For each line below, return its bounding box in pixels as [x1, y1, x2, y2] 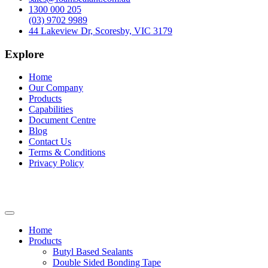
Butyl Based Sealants [53, 246, 133, 257]
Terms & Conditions [29, 147, 105, 158]
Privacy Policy [29, 158, 84, 169]
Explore [5, 47, 44, 60]
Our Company [29, 83, 83, 93]
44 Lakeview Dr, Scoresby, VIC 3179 [29, 25, 172, 36]
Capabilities [29, 104, 73, 115]
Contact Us [29, 136, 71, 147]
